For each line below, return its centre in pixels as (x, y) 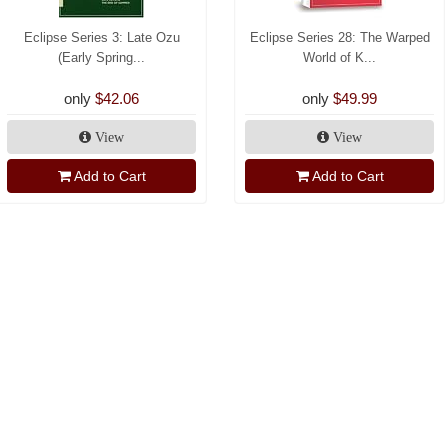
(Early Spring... (101, 58)
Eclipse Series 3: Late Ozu (101, 38)
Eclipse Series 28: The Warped (339, 38)
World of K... (339, 58)
